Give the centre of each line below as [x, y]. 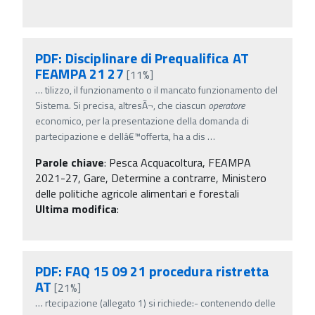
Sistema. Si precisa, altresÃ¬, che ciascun [122, 105]
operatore [226, 105]
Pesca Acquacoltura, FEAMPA [180, 162]
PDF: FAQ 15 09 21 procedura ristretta [153, 271]
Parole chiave [70, 162]
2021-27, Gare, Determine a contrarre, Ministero [151, 178]
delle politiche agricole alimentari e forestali [137, 193]
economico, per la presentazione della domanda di [142, 120]
